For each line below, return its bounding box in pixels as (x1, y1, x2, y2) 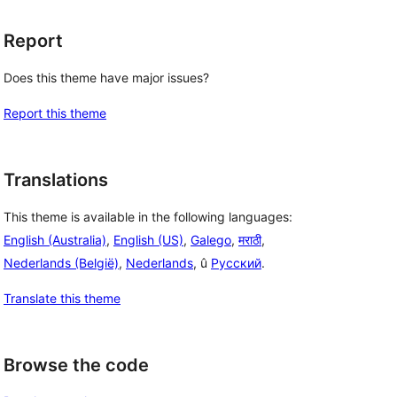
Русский (211, 254, 261, 270)
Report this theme (4, 105, 106, 121)
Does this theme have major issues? (4, 70, 209, 85)
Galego (191, 231, 231, 247)
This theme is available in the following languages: (4, 208, 292, 224)
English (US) (113, 231, 183, 247)
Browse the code (4, 354, 149, 376)
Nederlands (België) (4, 254, 119, 270)
